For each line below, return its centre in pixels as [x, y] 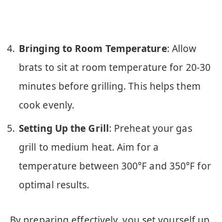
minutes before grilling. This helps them [110, 86]
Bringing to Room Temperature [93, 49]
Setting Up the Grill [64, 128]
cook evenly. [47, 105]
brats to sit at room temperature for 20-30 [115, 68]
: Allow [182, 49]
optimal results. [54, 185]
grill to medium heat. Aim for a [89, 147]
